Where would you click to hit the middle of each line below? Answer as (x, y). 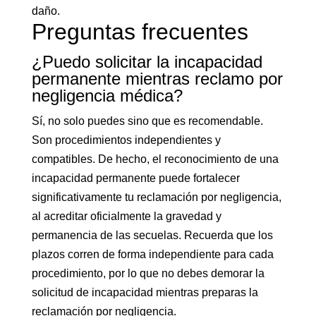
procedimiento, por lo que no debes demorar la (148, 273)
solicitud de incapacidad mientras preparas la (145, 292)
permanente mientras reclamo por (157, 79)
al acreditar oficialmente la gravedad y (126, 216)
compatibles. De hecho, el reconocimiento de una (155, 159)
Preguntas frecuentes (140, 32)
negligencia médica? (107, 96)
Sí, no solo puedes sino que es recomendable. (147, 121)
